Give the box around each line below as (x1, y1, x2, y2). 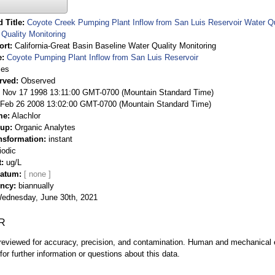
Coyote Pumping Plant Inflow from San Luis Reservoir (7, 52, 198, 62)
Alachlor (12, 110, 41, 120)
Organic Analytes (15, 122, 76, 132)
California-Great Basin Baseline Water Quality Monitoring (15, 41, 216, 50)
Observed (21, 76, 55, 85)
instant (48, 134, 72, 144)
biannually (18, 180, 54, 190)
